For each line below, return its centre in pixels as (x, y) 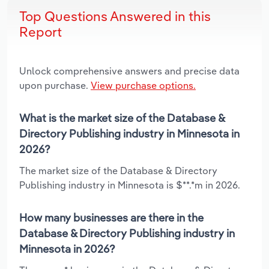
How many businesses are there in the (111, 217)
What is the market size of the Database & (122, 118)
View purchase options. (143, 85)
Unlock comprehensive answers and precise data (129, 71)
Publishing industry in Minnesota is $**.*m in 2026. (130, 185)
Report (41, 32)
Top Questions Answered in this (115, 16)
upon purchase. (55, 85)
